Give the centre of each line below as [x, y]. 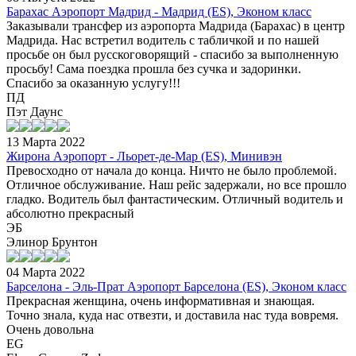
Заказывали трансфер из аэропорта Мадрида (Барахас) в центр [176, 25]
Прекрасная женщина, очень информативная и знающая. [161, 300]
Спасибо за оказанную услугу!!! [93, 83]
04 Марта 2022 [46, 272]
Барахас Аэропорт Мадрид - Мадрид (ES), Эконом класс [159, 11]
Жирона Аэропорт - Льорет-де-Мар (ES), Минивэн [144, 156]
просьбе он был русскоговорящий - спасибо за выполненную [172, 54]
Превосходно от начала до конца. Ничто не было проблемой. [172, 170]
